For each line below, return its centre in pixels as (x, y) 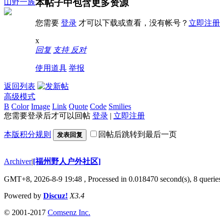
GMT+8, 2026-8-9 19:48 (43, 179)
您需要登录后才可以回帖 (48, 115)
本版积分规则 (27, 134)
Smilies (120, 106)
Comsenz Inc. (69, 212)
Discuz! (55, 195)
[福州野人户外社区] (67, 161)
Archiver (18, 161)
